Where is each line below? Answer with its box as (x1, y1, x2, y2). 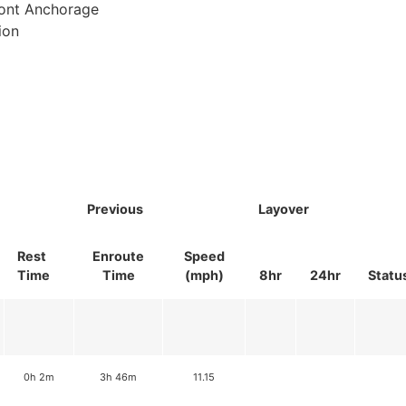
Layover (258, 201, 309, 217)
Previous (87, 201, 143, 217)
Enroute (92, 248, 144, 265)
